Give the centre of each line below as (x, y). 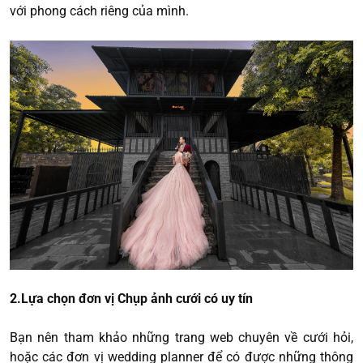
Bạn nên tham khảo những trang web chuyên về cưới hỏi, (181, 337)
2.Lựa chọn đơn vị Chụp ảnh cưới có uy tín (133, 298)
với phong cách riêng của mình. (99, 11)
